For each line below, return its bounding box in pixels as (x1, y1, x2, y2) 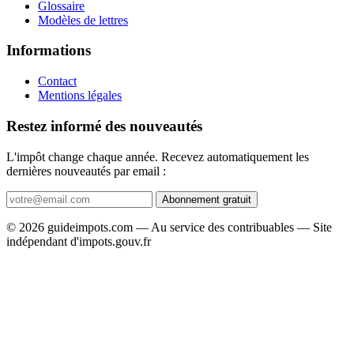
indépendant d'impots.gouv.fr (6, 234, 151, 248)
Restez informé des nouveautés (6, 117, 202, 134)
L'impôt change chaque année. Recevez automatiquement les (6, 149, 309, 164)
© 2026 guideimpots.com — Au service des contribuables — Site (6, 220, 332, 234)
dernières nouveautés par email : (6, 164, 166, 178)
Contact (38, 74, 77, 88)
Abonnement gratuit (162, 193, 251, 205)
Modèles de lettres (38, 13, 128, 27)
